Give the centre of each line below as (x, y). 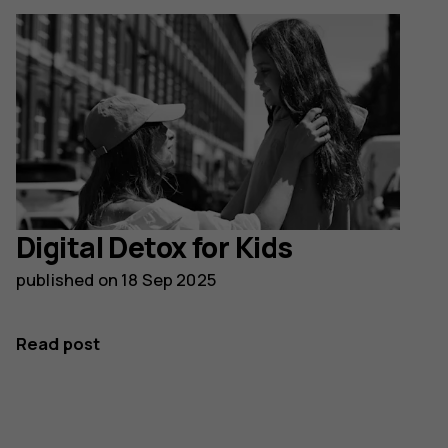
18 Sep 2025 (168, 280)
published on (69, 280)
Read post (58, 344)
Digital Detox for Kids (154, 248)
